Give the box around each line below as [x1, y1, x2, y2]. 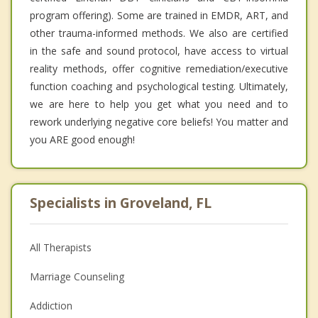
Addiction [30, 299, 72, 313]
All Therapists [30, 241, 92, 255]
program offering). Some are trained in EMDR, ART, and [30, 9, 288, 23]
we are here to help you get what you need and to [30, 97, 288, 111]
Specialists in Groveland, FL [30, 194, 212, 213]
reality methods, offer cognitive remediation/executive [30, 62, 288, 76]
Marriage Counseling [30, 270, 124, 284]
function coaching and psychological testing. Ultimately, [30, 79, 288, 94]
